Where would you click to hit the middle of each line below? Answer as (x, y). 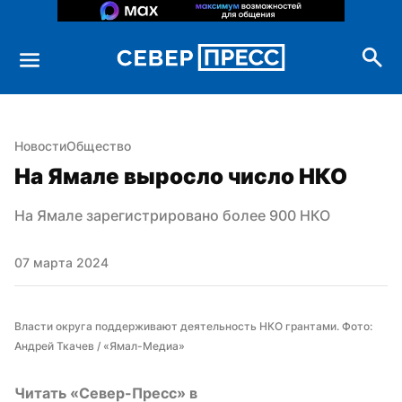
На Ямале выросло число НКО (181, 176)
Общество (99, 145)
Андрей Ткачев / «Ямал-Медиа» (100, 345)
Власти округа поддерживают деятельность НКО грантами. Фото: (193, 326)
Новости (40, 145)
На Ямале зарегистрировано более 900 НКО (172, 215)
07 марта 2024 (61, 262)
